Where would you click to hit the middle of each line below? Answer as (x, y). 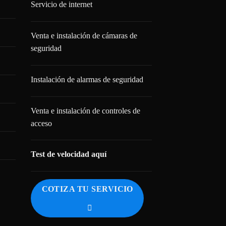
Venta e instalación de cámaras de (84, 36)
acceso (41, 123)
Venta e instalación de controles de (86, 110)
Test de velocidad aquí (69, 154)
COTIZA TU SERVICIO (87, 189)
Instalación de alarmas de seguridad (87, 79)
